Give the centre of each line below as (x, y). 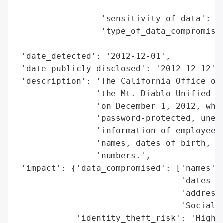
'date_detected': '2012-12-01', (94, 56)
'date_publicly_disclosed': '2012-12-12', (118, 68)
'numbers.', (84, 155)
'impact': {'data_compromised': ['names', (118, 168)
